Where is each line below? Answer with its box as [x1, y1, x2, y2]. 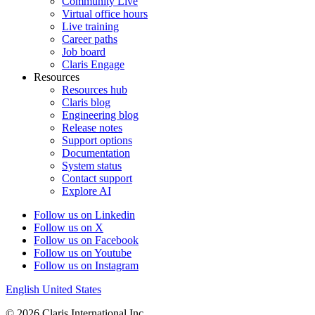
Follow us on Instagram [34, 259, 139, 272]
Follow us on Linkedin [34, 209, 135, 221]
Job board [62, 46, 105, 58]
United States [42, 283, 101, 296]
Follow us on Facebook [34, 234, 139, 247]
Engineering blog [62, 109, 139, 122]
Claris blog [62, 96, 110, 109]
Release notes [62, 122, 122, 134]
